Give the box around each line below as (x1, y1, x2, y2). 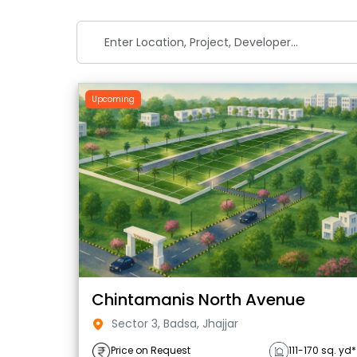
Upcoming (92, 93, 135, 105)
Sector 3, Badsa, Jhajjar (108, 315, 238, 331)
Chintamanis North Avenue (92, 288, 305, 311)
